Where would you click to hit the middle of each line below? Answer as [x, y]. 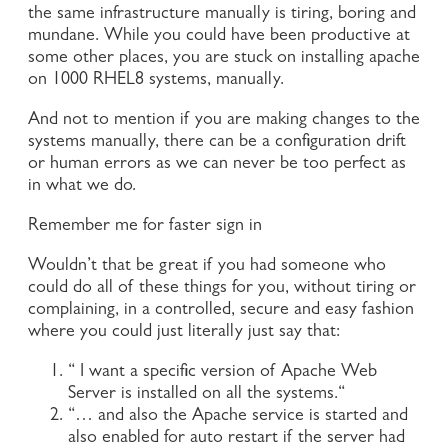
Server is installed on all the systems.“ [206, 394]
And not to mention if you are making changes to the [224, 120]
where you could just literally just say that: [184, 332]
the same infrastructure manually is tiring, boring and [222, 14]
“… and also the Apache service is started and [238, 416]
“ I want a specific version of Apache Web [222, 372]
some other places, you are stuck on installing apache [224, 58]
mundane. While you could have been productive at [219, 36]
